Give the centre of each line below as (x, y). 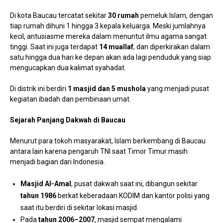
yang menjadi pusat (177, 88)
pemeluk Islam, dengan (176, 15)
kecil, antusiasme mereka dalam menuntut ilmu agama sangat (108, 36)
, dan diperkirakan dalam (172, 47)
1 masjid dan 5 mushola (107, 88)
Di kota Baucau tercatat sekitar (59, 15)
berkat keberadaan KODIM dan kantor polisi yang (133, 195)
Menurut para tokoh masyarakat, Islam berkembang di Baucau (108, 141)
